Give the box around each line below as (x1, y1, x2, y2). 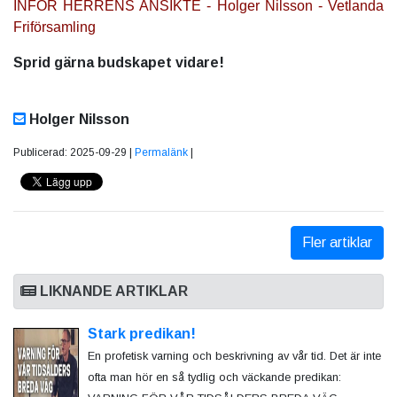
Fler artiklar (302, 235, 372, 251)
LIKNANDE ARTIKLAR (36, 284, 188, 300)
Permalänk (135, 146, 188, 160)
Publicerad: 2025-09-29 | (13, 146, 135, 160)
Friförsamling (13, 19, 96, 35)
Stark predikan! (87, 326, 196, 342)
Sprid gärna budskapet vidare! (13, 55, 224, 71)
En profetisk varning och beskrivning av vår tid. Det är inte (87, 349, 381, 363)
